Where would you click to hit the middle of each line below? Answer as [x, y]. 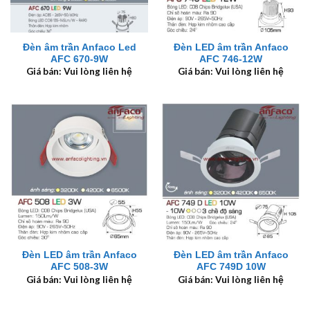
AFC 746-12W [231, 59]
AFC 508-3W [79, 267]
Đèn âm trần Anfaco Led [79, 47]
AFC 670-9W [79, 59]
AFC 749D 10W [231, 267]
